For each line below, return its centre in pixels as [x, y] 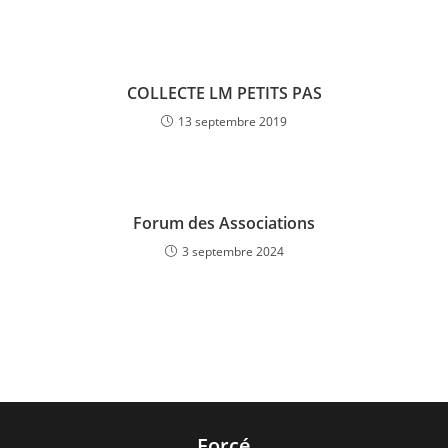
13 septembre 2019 [232, 121]
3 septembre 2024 [232, 251]
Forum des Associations [224, 223]
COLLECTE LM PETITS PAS [224, 93]
